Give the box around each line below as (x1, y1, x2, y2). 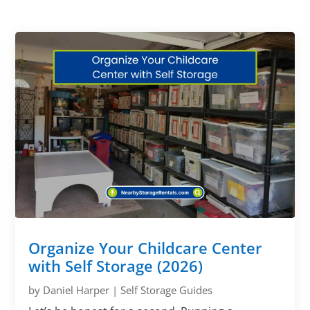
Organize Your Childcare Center (28, 237, 263, 258)
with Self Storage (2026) (28, 255, 203, 276)
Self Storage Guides (120, 282, 213, 297)
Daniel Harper (43, 282, 110, 297)
